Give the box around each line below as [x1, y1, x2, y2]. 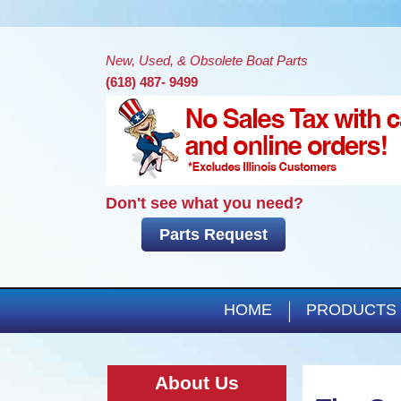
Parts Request [159, 226, 268, 244]
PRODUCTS [306, 301, 397, 320]
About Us [155, 372, 239, 394]
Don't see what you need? [106, 194, 303, 213]
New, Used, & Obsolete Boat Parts [106, 52, 308, 68]
